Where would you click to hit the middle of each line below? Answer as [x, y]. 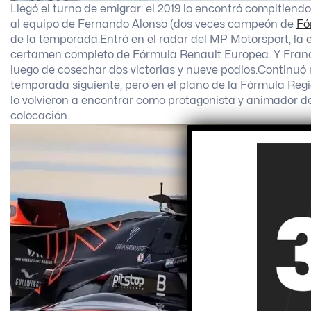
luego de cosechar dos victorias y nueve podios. [134, 70]
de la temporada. [55, 39]
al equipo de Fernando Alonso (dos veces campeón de [153, 24]
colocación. [40, 116]
